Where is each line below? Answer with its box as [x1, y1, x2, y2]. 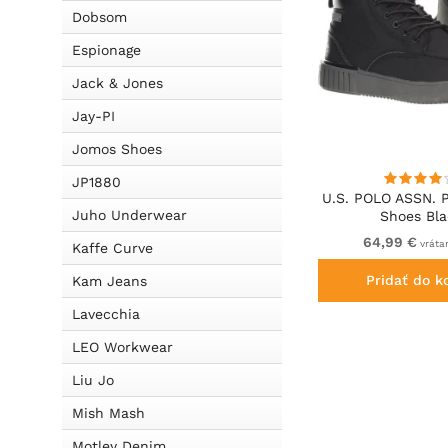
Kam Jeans [72, 273, 147, 289]
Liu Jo [72, 372, 114, 388]
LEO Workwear [72, 339, 173, 355]
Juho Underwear [72, 207, 187, 223]
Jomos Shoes [72, 141, 162, 157]
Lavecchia [72, 306, 140, 322]
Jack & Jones [72, 75, 163, 91]
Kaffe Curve [72, 240, 153, 256]
